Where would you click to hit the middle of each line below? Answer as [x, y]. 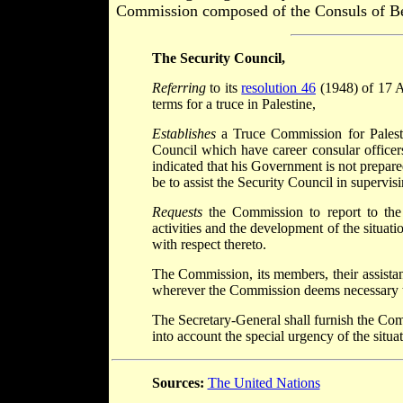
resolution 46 [278, 88]
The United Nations [264, 383]
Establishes [184, 134]
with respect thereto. [209, 245]
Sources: [178, 383]
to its [224, 88]
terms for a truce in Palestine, [233, 104]
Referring [179, 88]
